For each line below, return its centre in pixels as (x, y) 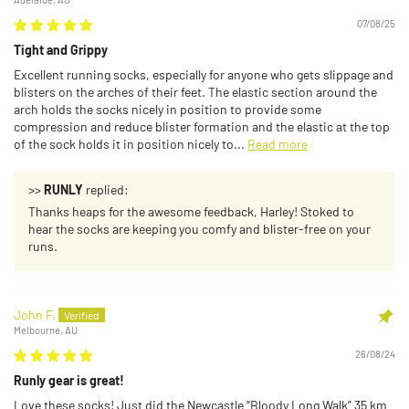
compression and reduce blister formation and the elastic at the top (202, 126)
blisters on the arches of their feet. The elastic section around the (195, 91)
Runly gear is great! (69, 381)
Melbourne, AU (46, 330)
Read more (278, 143)
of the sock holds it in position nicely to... (131, 143)
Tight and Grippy (61, 49)
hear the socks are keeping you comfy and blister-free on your (199, 228)
